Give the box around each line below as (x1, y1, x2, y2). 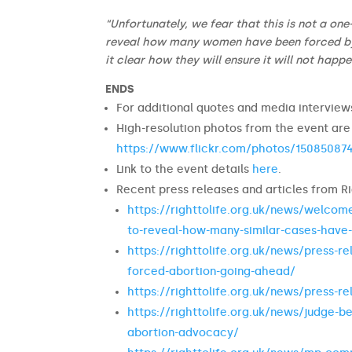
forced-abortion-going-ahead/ (127, 265, 296, 279)
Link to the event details (116, 163, 253, 177)
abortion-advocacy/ (127, 326, 240, 340)
